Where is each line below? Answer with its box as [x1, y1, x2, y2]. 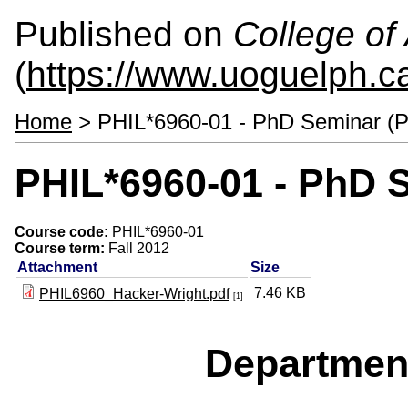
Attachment [17, 259, 97, 275]
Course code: [15, 223, 112, 240]
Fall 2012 [108, 240, 169, 256]
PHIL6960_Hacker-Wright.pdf [39, 285, 229, 301]
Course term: [15, 240, 108, 256]
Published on [15, 15, 233, 54]
